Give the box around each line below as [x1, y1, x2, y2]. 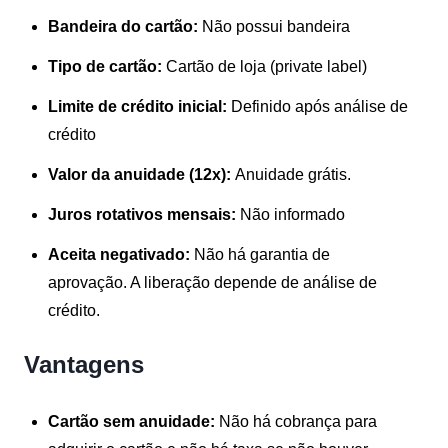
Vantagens [24, 350, 144, 378]
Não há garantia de [190, 245, 330, 263]
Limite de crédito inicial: [48, 97, 231, 115]
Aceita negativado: [48, 245, 190, 263]
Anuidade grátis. [235, 165, 351, 183]
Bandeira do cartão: [48, 17, 198, 35]
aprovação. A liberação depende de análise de [48, 273, 377, 291]
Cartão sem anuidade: [48, 412, 215, 430]
